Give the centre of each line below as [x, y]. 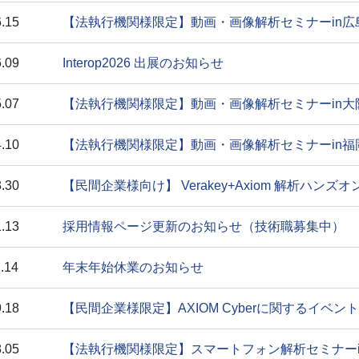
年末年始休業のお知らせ [133, 267]
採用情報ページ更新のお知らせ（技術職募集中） [203, 226]
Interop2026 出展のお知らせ [143, 63]
